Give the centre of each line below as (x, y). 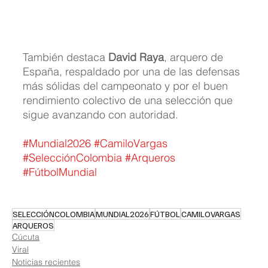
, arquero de (195, 57)
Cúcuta (26, 237)
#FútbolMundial (60, 172)
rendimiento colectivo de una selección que (129, 100)
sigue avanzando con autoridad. (100, 115)
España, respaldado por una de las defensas (133, 72)
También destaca (66, 57)
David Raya (136, 57)
